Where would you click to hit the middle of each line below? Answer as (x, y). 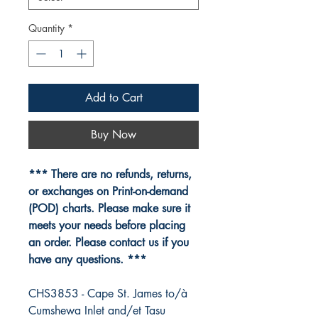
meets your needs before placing (107, 226)
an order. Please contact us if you (109, 243)
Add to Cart (114, 98)
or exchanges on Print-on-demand (108, 192)
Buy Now (114, 135)
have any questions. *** (87, 260)
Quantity (46, 28)
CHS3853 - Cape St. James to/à (108, 294)
